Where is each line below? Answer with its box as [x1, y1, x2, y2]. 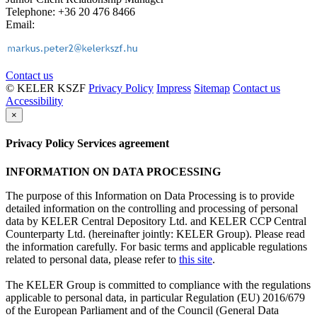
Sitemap [194, 81, 230, 94]
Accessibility [6, 94, 63, 107]
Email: [6, 18, 35, 30]
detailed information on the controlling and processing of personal [6, 202, 298, 214]
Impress [156, 81, 191, 94]
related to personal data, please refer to [6, 253, 179, 265]
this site [179, 253, 212, 265]
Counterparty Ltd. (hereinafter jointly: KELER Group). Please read [6, 227, 305, 240]
